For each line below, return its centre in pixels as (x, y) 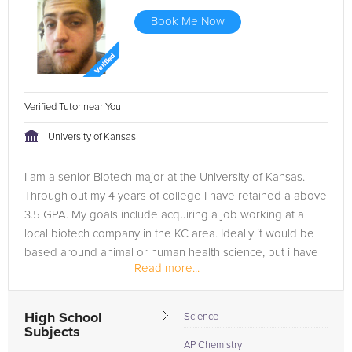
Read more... (167, 268)
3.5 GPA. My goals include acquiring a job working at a (164, 215)
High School (63, 318)
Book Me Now (188, 22)
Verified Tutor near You (74, 107)
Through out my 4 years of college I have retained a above (176, 196)
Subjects (52, 332)
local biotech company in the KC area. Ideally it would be (169, 234)
